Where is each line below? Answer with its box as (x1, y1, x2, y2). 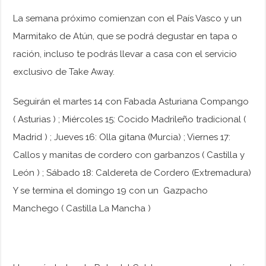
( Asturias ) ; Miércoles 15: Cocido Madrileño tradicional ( (13, 114, 246, 125)
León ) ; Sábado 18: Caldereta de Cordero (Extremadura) (13, 167, 252, 179)
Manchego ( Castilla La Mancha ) (13, 203, 151, 214)
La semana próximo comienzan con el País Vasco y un (13, 13, 242, 24)
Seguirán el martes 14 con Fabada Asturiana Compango (13, 96, 249, 107)
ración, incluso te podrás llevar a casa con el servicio (13, 49, 237, 60)
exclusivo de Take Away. (13, 66, 115, 78)
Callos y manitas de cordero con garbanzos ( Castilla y (13, 150, 245, 161)
